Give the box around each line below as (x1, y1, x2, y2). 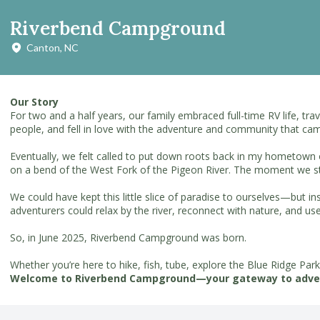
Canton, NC (26, 41, 79, 54)
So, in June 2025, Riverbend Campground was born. (10, 231, 246, 244)
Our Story (10, 95, 59, 109)
